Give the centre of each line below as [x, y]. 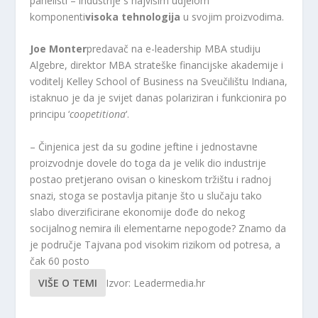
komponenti [58, 16]
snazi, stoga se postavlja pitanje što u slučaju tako [146, 195]
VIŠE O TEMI [68, 283]
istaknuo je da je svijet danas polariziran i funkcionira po [159, 98]
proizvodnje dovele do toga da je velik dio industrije [148, 163]
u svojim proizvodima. [232, 16]
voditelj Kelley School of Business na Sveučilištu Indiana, [159, 82]
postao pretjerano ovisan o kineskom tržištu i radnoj [151, 179]
